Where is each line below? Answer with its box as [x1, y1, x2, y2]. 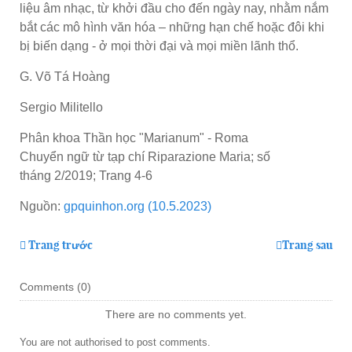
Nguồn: [20, 199, 64, 213]
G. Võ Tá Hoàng [20, 69, 110, 83]
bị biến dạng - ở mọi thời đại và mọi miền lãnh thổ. [20, 38, 299, 53]
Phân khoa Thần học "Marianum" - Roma [20, 130, 248, 145]
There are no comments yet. [105, 307, 247, 321]
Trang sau [282, 237, 332, 252]
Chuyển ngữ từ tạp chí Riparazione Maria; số [20, 149, 270, 163]
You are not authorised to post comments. [20, 336, 211, 348]
